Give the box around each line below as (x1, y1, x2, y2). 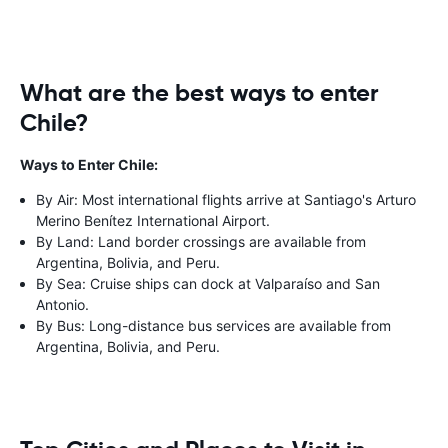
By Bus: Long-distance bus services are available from (36, 317, 391, 334)
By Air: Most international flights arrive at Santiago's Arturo (36, 191, 416, 208)
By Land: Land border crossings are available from (36, 233, 366, 250)
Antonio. (36, 296, 89, 313)
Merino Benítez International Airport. (36, 212, 270, 229)
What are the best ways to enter (20, 78, 379, 108)
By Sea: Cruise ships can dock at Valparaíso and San (36, 275, 380, 292)
